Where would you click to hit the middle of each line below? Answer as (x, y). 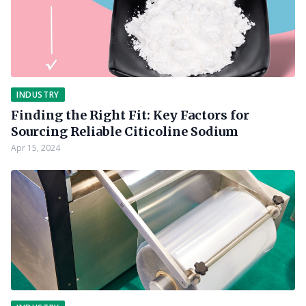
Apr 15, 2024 (36, 148)
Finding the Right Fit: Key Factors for (130, 115)
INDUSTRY (38, 95)
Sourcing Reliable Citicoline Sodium (125, 131)
